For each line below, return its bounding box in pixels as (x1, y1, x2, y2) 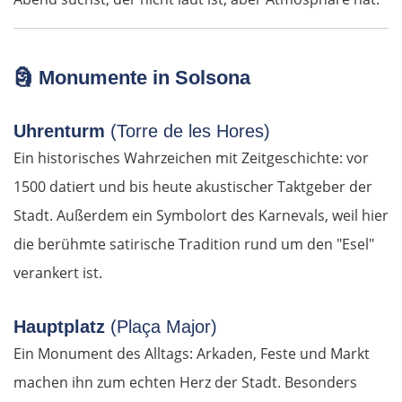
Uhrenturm (13, 121, 110, 142)
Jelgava (73, 340, 116, 359)
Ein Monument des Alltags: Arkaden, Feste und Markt (13, 344, 370, 364)
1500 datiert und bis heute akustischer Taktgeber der (13, 177, 372, 197)
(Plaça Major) (110, 317, 217, 337)
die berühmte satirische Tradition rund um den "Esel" (13, 234, 374, 255)
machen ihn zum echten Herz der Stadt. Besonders (13, 372, 357, 393)
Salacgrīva (73, 245, 135, 264)
